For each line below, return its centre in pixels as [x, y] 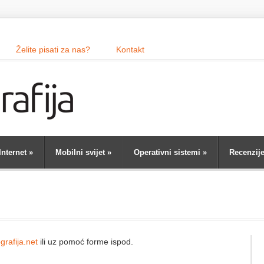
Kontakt [130, 49]
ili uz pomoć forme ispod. [85, 242]
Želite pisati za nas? [53, 49]
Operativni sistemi [167, 152]
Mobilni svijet [80, 152]
